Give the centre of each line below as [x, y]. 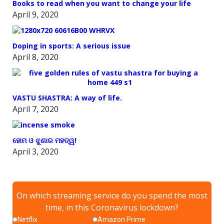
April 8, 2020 [35, 57]
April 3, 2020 [35, 152]
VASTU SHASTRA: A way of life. [67, 98]
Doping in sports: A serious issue [71, 46]
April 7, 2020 [35, 109]
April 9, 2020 [35, 15]
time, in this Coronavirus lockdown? [112, 208]
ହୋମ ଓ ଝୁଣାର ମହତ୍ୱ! [44, 140]
